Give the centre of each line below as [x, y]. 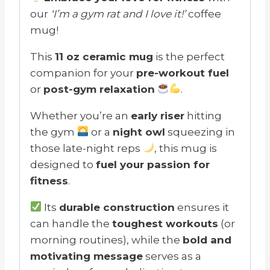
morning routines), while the [106, 240]
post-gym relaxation [99, 89]
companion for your [83, 73]
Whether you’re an [80, 115]
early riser [158, 115]
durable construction [117, 207]
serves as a [172, 256]
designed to [63, 164]
